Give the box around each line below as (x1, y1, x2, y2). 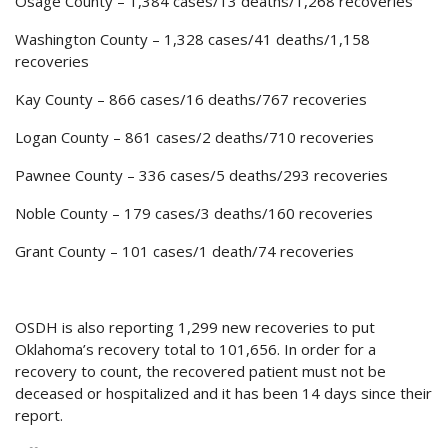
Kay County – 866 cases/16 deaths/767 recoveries (15, 89, 367, 110)
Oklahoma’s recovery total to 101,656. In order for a (15, 339, 376, 360)
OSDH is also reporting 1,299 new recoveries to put (15, 317, 375, 338)
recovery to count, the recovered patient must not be (15, 361, 386, 382)
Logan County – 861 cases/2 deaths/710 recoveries (15, 127, 374, 148)
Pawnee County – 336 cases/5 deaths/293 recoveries (15, 165, 388, 186)
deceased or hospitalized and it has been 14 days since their (15, 383, 432, 404)
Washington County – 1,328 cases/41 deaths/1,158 (15, 29, 370, 50)
